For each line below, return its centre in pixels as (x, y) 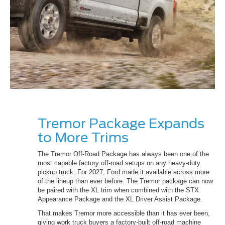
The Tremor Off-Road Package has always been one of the (123, 154)
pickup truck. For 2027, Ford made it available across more (124, 172)
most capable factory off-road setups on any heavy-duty (119, 163)
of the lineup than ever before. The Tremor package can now (125, 181)
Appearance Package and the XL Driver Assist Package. (121, 199)
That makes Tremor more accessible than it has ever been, (124, 213)
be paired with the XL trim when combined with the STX (118, 190)
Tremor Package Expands (121, 124)
